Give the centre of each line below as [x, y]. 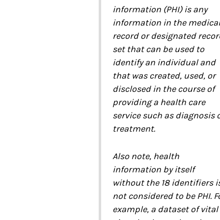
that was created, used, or [164, 76]
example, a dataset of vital [165, 209]
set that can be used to [158, 49]
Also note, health [146, 156]
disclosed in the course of [163, 89]
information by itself [153, 170]
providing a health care [159, 102]
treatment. [134, 129]
